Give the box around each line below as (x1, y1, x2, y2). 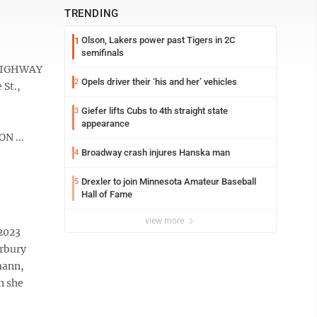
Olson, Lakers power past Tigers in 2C (81, 35, 235, 45)
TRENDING (64, 7, 119, 20)
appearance (81, 118, 129, 129)
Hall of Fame (81, 189, 132, 200)
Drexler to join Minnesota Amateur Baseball (81, 176, 256, 187)
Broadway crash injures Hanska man (81, 147, 230, 158)
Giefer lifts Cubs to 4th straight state (81, 105, 228, 116)
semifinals (81, 47, 124, 58)
